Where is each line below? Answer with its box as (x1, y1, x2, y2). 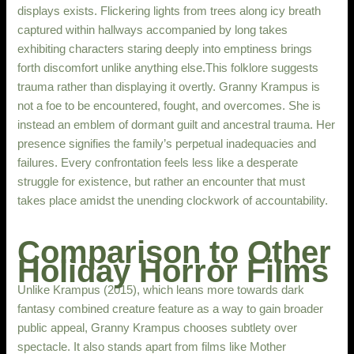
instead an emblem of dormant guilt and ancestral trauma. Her (17, 118, 336, 131)
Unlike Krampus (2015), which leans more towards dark (17, 283, 305, 296)
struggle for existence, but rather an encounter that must (17, 175, 306, 188)
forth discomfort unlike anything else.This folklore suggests (17, 61, 319, 74)
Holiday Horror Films (17, 253, 330, 288)
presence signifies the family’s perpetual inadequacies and (17, 137, 317, 150)
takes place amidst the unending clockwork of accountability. (17, 194, 329, 207)
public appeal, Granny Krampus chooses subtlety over (17, 321, 298, 334)
